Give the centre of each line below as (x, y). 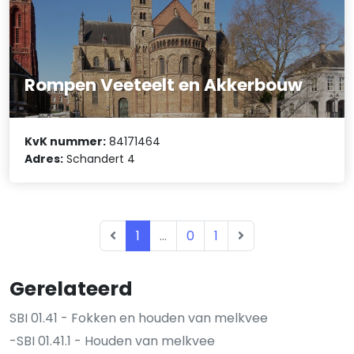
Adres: (44, 159)
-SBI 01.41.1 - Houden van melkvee (112, 341)
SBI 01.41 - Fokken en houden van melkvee (139, 318)
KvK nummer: (66, 142)
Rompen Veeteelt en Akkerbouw (164, 85)
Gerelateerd (71, 289)
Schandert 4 (100, 159)
